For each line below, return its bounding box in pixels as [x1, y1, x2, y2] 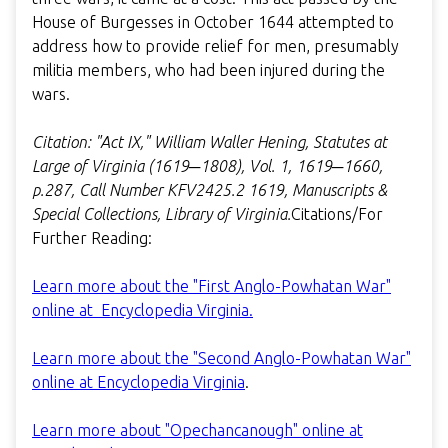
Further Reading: [32, 228, 152, 247]
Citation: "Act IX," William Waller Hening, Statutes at [32, 132, 387, 151]
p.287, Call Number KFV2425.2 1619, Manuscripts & [32, 180, 387, 199]
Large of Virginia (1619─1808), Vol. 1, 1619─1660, [32, 156, 383, 175]
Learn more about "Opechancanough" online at [32, 420, 363, 439]
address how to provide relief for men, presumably [32, 36, 399, 55]
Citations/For [291, 204, 383, 223]
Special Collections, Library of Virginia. [32, 204, 291, 223]
